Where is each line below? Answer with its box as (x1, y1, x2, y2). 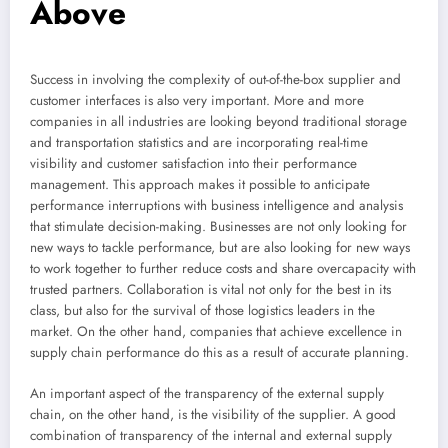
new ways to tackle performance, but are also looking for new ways (30, 238, 410, 258)
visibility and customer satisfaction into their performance (30, 154, 357, 174)
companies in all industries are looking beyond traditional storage (30, 112, 407, 132)
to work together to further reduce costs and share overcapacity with (30, 259, 416, 279)
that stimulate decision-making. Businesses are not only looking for (30, 217, 407, 237)
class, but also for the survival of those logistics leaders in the (30, 301, 375, 321)
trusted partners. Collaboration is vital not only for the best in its (30, 280, 391, 300)
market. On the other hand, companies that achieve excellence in (30, 322, 402, 342)
